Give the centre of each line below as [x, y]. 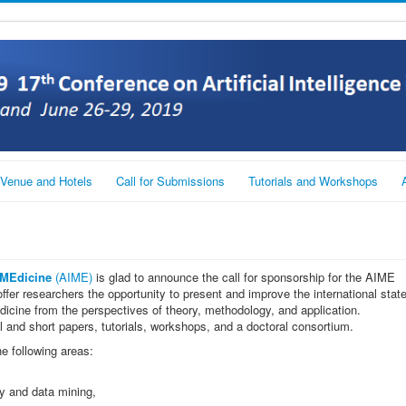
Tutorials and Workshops [313, 180]
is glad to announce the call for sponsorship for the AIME [244, 276]
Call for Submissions [170, 180]
